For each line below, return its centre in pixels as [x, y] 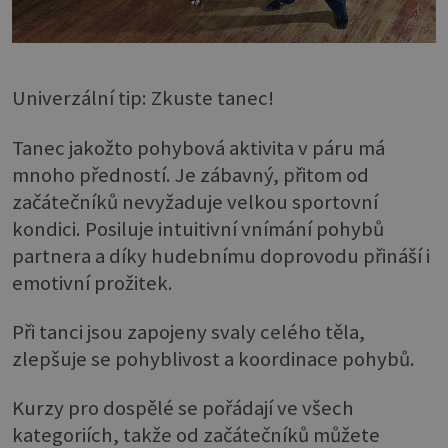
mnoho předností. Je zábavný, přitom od [190, 174]
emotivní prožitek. [92, 282]
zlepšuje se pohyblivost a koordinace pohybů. [213, 359]
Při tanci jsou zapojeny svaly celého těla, [188, 332]
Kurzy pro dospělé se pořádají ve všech [183, 408]
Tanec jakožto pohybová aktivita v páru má [198, 147]
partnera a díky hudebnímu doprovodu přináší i [221, 255]
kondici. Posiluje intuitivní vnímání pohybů [198, 228]
